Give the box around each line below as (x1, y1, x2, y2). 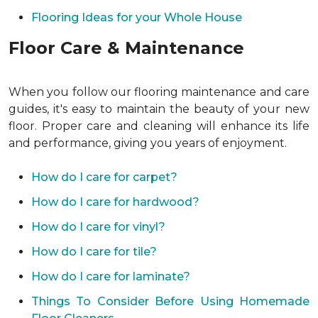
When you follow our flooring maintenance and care (9, 85, 309, 99)
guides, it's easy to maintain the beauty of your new (9, 102, 309, 116)
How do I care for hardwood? (31, 195, 199, 209)
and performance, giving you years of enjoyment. (9, 136, 287, 150)
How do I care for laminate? (31, 270, 190, 283)
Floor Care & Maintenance (9, 38, 244, 58)
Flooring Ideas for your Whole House (31, 11, 242, 24)
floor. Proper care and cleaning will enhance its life (9, 119, 309, 133)
